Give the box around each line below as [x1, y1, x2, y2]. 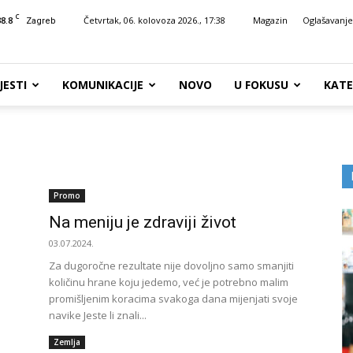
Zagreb [26, 16, 56, 26]
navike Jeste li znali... [49, 308, 147, 322]
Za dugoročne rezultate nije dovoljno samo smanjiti [49, 258, 294, 273]
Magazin [253, 14, 288, 26]
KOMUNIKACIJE [62, 77, 143, 92]
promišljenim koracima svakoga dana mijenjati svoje [49, 292, 298, 306]
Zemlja [54, 336, 80, 347]
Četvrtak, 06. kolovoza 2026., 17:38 [84, 14, 225, 26]
